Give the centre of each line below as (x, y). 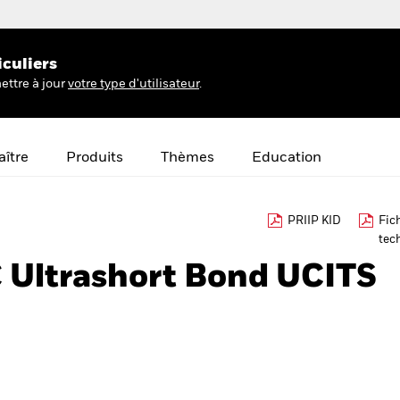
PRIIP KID (314, 221)
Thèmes (187, 158)
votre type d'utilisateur (133, 83)
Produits (95, 158)
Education (287, 158)
